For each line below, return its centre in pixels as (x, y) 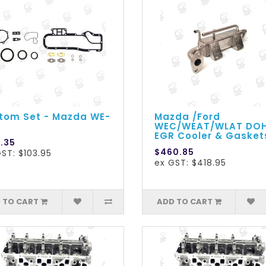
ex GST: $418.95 (190, 163)
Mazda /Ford (187, 117)
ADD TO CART (184, 202)
